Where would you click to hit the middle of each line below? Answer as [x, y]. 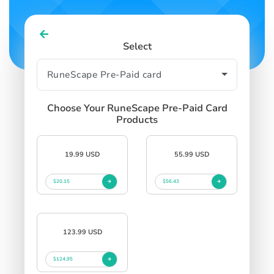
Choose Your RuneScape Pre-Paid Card [137, 108]
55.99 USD [192, 154]
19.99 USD [82, 154]
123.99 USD [82, 232]
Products [137, 120]
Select [137, 46]
